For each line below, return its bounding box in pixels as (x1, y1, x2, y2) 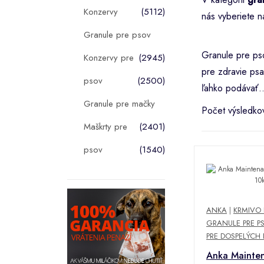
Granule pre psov (84, 28, 151, 41)
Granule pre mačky (84, 97, 155, 110)
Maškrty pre (84, 120, 127, 133)
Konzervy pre (84, 51, 134, 64)
